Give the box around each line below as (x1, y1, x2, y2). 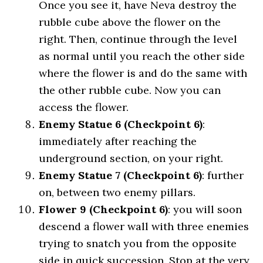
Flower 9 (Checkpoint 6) (39, 203, 168, 216)
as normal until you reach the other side (39, 49, 245, 63)
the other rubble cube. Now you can (39, 83, 221, 97)
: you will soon (168, 203, 242, 216)
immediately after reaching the (39, 134, 197, 148)
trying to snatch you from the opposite (39, 237, 237, 250)
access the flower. (39, 100, 129, 114)
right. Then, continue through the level (39, 32, 238, 46)
